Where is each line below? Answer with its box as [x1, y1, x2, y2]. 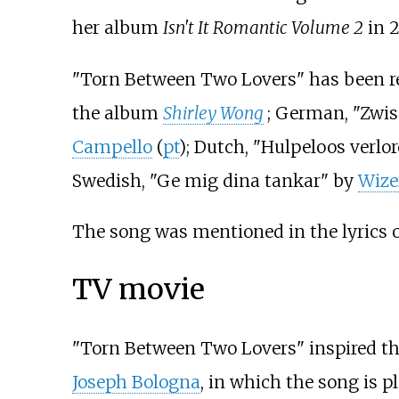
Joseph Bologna [71, 370, 200, 393]
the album [71, 102, 163, 124]
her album [71, 17, 163, 39]
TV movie [71, 272, 205, 308]
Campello [71, 135, 152, 158]
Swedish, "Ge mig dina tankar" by [71, 169, 358, 191]
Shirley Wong [162, 102, 264, 124]
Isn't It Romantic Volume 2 [162, 17, 363, 39]
